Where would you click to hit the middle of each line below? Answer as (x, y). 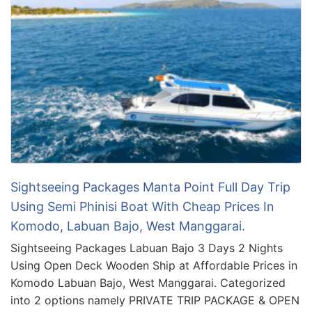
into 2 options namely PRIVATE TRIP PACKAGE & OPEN (155, 301)
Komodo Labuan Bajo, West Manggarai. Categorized (148, 283)
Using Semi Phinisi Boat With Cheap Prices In (142, 207)
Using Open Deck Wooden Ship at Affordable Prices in (154, 266)
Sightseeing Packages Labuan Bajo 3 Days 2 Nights (147, 248)
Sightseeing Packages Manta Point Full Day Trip (150, 187)
